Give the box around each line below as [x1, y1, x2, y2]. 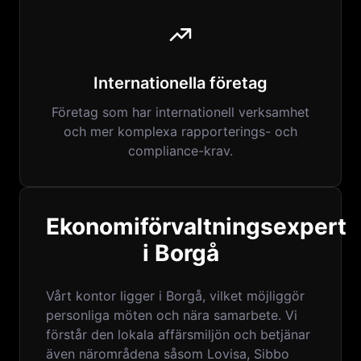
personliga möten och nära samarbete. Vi [46, 307, 297, 323]
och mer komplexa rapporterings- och [64, 123, 297, 139]
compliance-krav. [128, 143, 233, 159]
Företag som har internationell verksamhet [52, 104, 309, 120]
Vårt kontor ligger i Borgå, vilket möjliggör [46, 288, 305, 304]
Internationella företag [93, 73, 268, 93]
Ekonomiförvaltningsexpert [46, 213, 346, 240]
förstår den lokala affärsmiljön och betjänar [46, 326, 310, 342]
